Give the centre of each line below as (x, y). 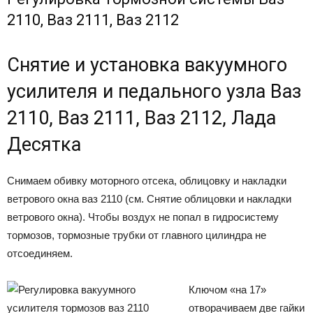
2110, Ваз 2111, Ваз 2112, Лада (141, 118)
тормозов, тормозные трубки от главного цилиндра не (137, 235)
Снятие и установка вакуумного (147, 65)
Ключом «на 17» (227, 289)
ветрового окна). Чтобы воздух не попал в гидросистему (143, 217)
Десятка (44, 144)
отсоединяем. (40, 253)
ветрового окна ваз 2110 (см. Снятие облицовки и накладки (149, 198)
